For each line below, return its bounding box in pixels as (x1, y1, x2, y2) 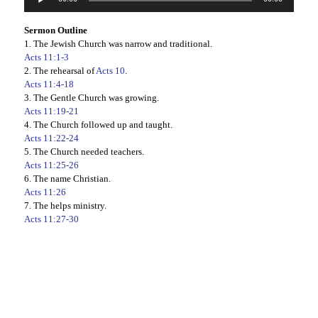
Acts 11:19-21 (23, 106, 79, 117)
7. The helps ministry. (23, 200, 106, 212)
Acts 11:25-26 (23, 160, 79, 171)
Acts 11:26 (23, 187, 66, 198)
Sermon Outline (23, 25, 87, 36)
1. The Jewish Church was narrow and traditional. (23, 38, 212, 50)
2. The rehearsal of (23, 65, 96, 77)
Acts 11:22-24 (23, 133, 79, 144)
